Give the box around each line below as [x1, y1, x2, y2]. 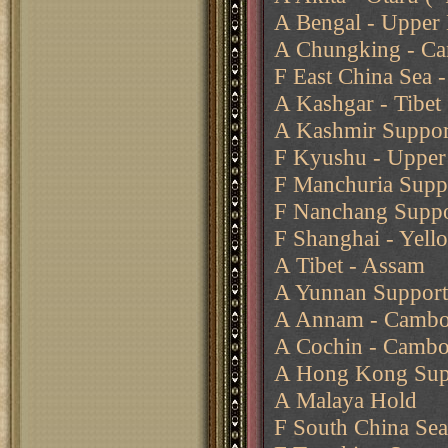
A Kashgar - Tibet [274, 90, 441, 116]
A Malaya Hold [274, 387, 417, 413]
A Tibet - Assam [274, 252, 425, 278]
